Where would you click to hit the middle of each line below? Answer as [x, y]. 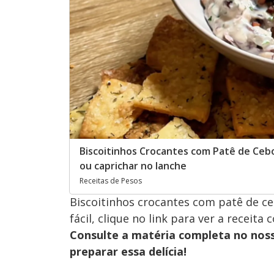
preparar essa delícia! [128, 252]
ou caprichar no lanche [133, 166]
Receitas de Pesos [111, 181]
